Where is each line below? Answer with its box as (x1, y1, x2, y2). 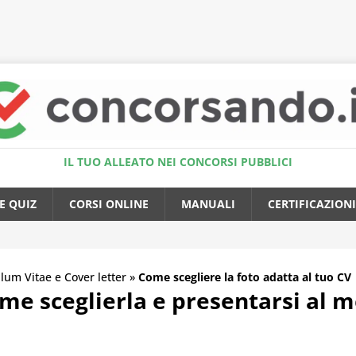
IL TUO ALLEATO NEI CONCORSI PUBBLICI (64, 154, 292, 170)
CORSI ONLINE (69, 196, 149, 212)
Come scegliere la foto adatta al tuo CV (138, 269, 351, 285)
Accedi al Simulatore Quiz (110, 13, 257, 26)
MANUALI (181, 196, 235, 212)
